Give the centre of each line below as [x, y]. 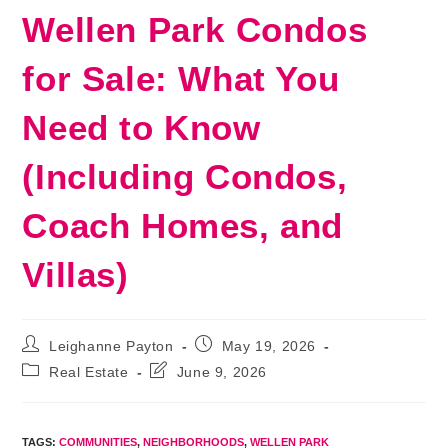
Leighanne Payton [111, 346]
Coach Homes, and [183, 225]
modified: [181, 407]
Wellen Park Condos [195, 29]
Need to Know [141, 127]
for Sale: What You [181, 78]
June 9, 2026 [222, 372]
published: [230, 362]
